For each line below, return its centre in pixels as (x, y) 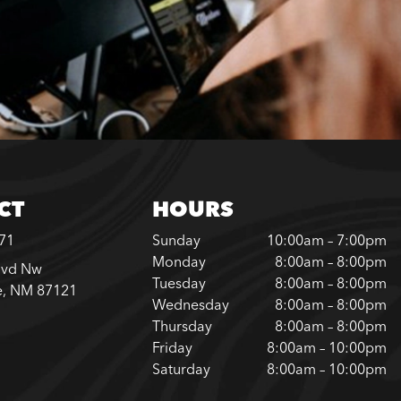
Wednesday (190, 304)
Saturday (181, 369)
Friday (172, 347)
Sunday (176, 240)
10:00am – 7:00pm (326, 240)
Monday (179, 261)
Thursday (182, 326)
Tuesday (179, 283)
